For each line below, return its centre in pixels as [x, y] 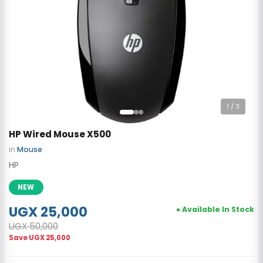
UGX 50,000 [34, 226]
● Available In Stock [215, 209]
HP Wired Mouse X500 [60, 134]
